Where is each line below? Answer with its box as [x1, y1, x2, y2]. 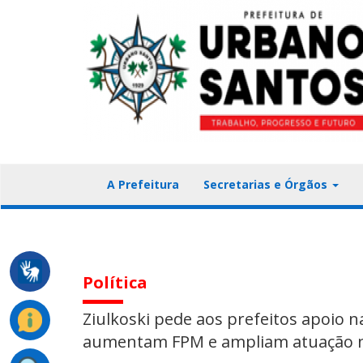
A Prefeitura [107, 177, 179, 192]
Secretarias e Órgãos [203, 177, 331, 192]
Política [83, 271, 147, 293]
